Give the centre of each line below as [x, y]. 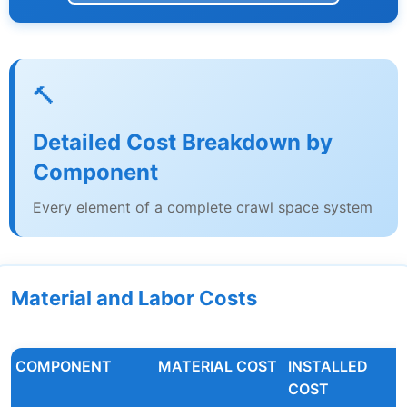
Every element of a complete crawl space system [203, 208]
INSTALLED [328, 367]
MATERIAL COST [218, 367]
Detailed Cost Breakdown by [183, 143]
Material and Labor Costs [134, 298]
